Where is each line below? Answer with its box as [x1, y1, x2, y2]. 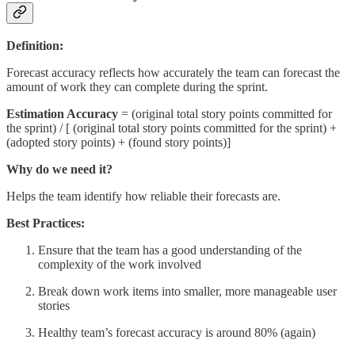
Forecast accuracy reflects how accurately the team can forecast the [6, 65, 340, 79]
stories [38, 298, 70, 312]
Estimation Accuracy [6, 106, 118, 120]
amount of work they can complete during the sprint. [6, 79, 268, 94]
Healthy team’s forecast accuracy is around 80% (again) [38, 325, 315, 339]
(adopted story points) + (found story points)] [6, 135, 231, 149]
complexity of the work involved [38, 257, 201, 271]
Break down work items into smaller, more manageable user [38, 284, 337, 298]
